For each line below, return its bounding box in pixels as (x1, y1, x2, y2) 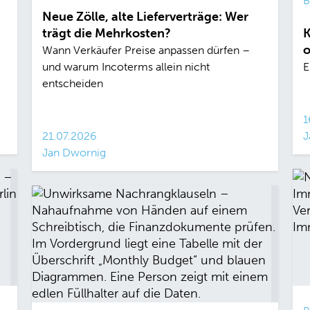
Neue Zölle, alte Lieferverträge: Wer (42, 9, 248, 25)
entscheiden (42, 77, 103, 91)
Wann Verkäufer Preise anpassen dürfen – (42, 44, 250, 57)
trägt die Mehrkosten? (42, 26, 171, 42)
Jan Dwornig (42, 146, 106, 160)
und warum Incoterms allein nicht (42, 60, 210, 74)
